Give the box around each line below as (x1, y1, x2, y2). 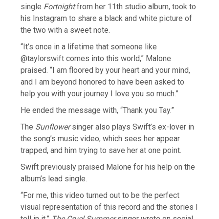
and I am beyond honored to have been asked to (21, 77, 185, 87)
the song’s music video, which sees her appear (21, 134, 180, 144)
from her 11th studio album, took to (75, 2, 197, 12)
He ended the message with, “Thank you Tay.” (21, 106, 175, 115)
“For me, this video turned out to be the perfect (21, 191, 180, 200)
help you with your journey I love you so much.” (21, 89, 179, 99)
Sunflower (35, 122, 70, 132)
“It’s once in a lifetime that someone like (21, 42, 157, 52)
